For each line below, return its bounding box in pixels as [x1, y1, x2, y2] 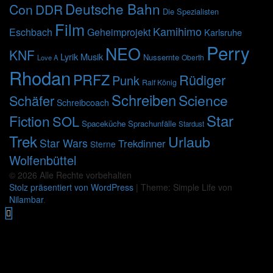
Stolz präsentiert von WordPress [9, 181, 136, 194]
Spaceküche [82, 118, 126, 130]
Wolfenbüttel [9, 151, 76, 169]
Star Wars [40, 135, 88, 151]
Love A [37, 52, 58, 63]
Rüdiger [179, 70, 225, 90]
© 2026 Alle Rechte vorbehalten [9, 169, 132, 182]
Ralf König [142, 77, 177, 88]
